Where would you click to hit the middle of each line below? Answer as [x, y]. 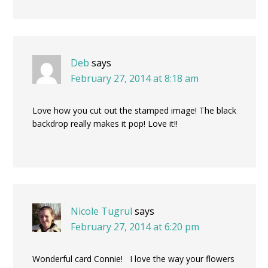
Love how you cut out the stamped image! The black [134, 110]
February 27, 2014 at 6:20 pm [135, 226]
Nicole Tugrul [101, 211]
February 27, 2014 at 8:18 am [135, 78]
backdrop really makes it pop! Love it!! [105, 123]
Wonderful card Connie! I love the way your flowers [133, 258]
